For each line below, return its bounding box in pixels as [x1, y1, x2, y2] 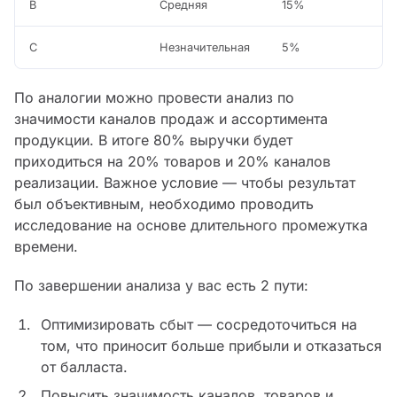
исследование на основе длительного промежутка [14, 216, 368, 235]
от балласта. [40, 358, 128, 377]
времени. [14, 237, 78, 256]
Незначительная [160, 41, 250, 55]
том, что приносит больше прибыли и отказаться [40, 337, 382, 355]
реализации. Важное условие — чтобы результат [14, 174, 355, 192]
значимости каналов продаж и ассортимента [14, 110, 328, 128]
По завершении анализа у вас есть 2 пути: [14, 276, 308, 295]
